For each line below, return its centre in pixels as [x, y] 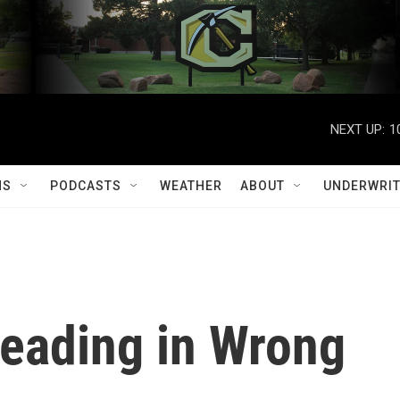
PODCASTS [86, 186]
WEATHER [191, 186]
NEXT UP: [358, 129]
